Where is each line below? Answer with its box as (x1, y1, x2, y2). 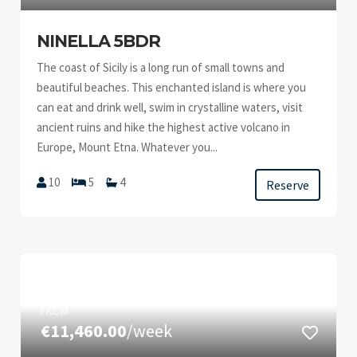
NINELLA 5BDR (37, 31, 161, 51)
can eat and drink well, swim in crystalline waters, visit (37, 100, 304, 115)
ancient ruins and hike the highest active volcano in (37, 120, 291, 135)
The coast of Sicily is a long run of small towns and (37, 60, 285, 75)
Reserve (265, 177, 309, 193)
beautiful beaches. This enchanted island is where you (37, 80, 307, 95)
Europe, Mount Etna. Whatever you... (37, 139, 218, 155)
